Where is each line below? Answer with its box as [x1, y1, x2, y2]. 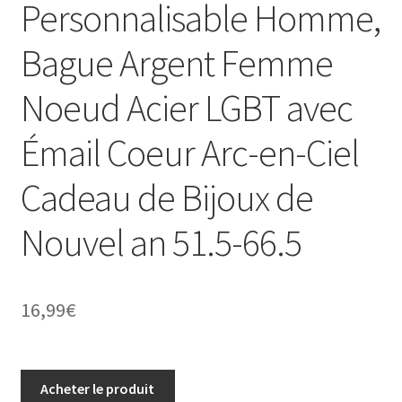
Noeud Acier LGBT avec [20, 84, 353, 132]
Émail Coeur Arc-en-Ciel [20, 129, 359, 177]
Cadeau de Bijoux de [20, 174, 313, 222]
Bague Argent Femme [20, 39, 333, 87]
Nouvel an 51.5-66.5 [20, 219, 301, 267]
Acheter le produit [40, 380, 155, 398]
